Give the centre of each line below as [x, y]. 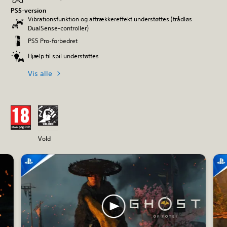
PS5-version [29, 10]
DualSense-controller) [58, 28]
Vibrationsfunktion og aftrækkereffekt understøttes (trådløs [110, 19]
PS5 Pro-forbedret [53, 41]
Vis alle [40, 73]
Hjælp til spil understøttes [63, 56]
